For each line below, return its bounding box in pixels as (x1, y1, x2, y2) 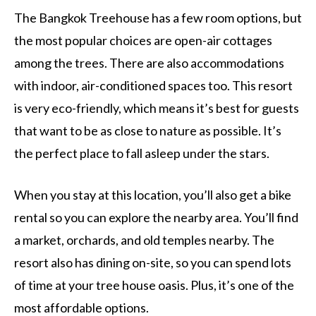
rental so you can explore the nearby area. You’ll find (14, 209, 298, 226)
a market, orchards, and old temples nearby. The (14, 232, 274, 248)
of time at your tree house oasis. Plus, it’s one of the (14, 277, 294, 293)
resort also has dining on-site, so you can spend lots (14, 255, 291, 271)
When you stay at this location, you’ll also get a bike (14, 187, 291, 203)
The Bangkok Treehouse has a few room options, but (14, 10, 302, 26)
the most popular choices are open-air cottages (14, 32, 272, 49)
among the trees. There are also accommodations (14, 55, 284, 71)
